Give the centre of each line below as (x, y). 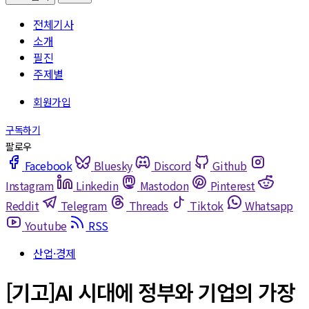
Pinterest (233, 186)
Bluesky (113, 166)
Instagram (30, 186)
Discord (173, 166)
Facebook (48, 166)
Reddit (22, 206)
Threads (149, 206)
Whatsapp (269, 206)
